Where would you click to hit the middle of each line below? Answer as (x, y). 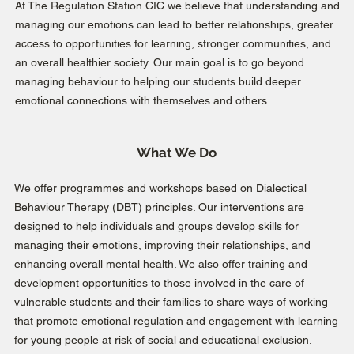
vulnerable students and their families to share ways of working (171, 302)
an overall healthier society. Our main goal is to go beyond (159, 62)
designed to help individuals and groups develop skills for (156, 226)
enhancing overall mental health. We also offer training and (160, 264)
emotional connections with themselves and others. (144, 100)
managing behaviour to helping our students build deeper (158, 81)
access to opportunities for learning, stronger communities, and (173, 43)
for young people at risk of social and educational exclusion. (163, 340)
